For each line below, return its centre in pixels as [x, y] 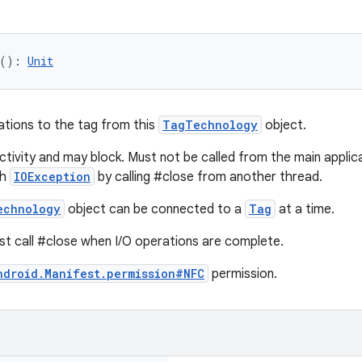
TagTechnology [210, 125]
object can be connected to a [155, 209]
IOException [52, 177]
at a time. [305, 209]
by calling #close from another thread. [208, 177]
